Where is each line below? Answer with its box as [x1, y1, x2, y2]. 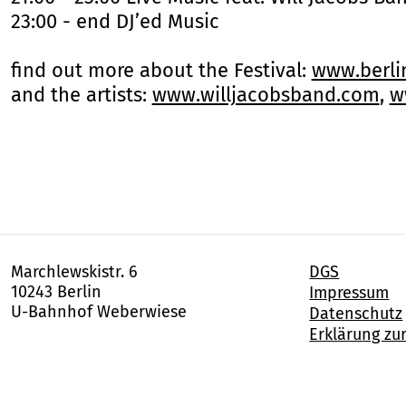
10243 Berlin [10, 282, 101, 303]
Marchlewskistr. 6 [10, 262, 138, 283]
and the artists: [10, 82, 152, 108]
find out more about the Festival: [10, 58, 312, 83]
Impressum [309, 283, 390, 304]
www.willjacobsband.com [151, 82, 380, 108]
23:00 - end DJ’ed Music [10, 9, 219, 34]
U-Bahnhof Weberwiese [10, 302, 187, 323]
